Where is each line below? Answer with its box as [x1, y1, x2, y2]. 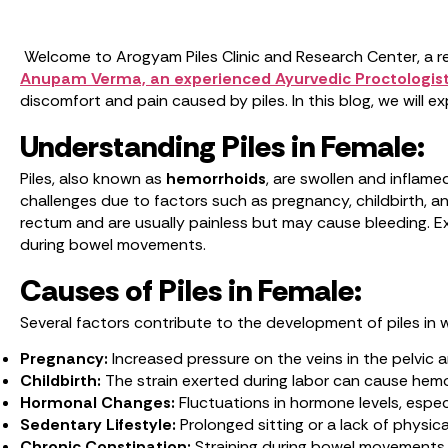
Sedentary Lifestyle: [20, 413, 180, 435]
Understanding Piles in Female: [20, 126, 425, 166]
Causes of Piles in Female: [20, 270, 362, 310]
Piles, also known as [20, 167, 166, 189]
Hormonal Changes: [20, 391, 179, 413]
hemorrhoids [166, 167, 266, 189]
